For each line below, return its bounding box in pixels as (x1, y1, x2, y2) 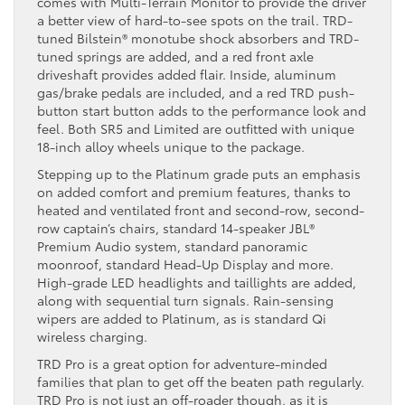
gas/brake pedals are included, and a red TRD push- (37, 82, 354, 101)
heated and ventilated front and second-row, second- (37, 200, 364, 219)
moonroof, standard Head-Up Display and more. (37, 254, 334, 273)
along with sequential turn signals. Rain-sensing (37, 290, 334, 309)
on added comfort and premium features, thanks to (37, 182, 351, 201)
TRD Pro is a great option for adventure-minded (37, 353, 327, 372)
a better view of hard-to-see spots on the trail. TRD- (37, 10, 353, 29)
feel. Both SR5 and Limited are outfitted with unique (37, 118, 354, 137)
